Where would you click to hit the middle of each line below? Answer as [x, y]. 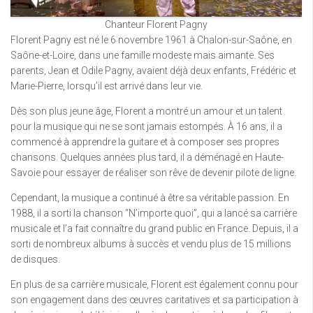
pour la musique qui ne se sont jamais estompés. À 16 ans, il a [146, 126]
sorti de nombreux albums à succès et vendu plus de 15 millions [151, 244]
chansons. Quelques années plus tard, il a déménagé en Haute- [147, 157]
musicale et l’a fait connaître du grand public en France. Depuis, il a [154, 228]
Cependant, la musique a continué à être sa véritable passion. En [150, 198]
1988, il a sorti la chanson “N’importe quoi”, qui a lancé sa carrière [154, 213]
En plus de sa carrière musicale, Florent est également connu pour [154, 284]
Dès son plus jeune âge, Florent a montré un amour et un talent [146, 111]
